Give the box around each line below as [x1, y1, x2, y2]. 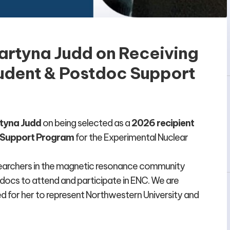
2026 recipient [131, 117, 195, 129]
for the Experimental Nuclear [74, 131, 188, 144]
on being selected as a [41, 117, 132, 129]
